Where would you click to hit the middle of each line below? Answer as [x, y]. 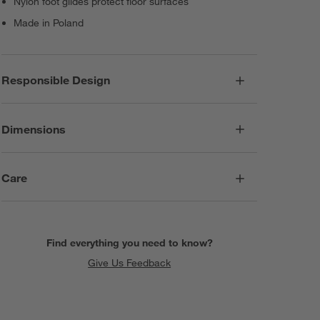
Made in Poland [49, 22]
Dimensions [34, 129]
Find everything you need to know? [129, 242]
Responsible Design [56, 80]
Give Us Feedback [130, 262]
